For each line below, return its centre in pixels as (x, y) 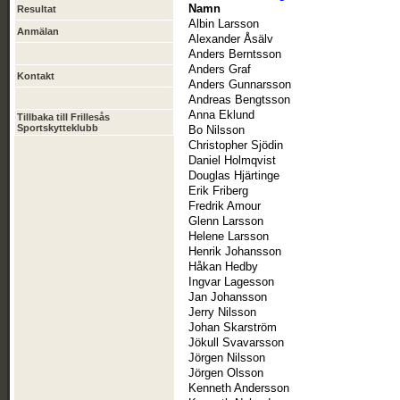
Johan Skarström (233, 328)
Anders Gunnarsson (240, 85)
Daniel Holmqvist (232, 161)
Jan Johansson (228, 297)
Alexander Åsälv (231, 39)
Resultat (37, 9)
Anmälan (38, 31)
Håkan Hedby (223, 267)
